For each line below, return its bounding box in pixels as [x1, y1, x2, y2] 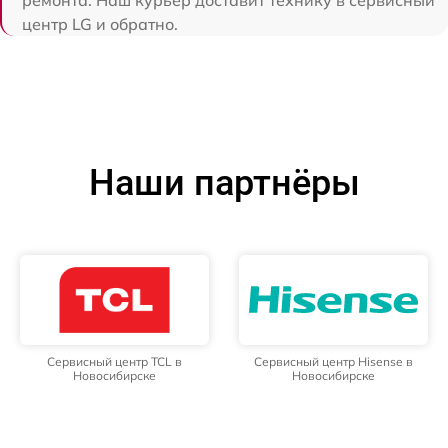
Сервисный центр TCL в [47, 353, 182, 369]
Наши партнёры [88, 161, 360, 204]
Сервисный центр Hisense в [254, 353, 413, 369]
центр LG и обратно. [22, 13, 178, 34]
